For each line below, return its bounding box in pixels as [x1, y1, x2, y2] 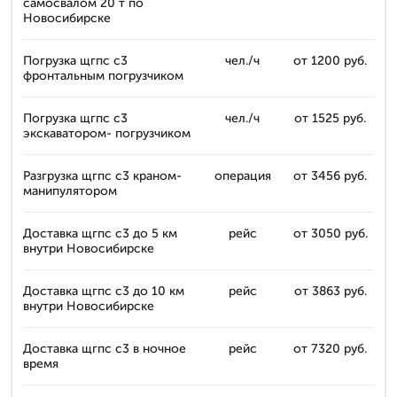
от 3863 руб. [293, 284, 367, 299]
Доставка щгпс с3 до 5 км [23, 226, 177, 241]
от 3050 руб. [292, 226, 368, 241]
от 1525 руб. [294, 111, 366, 126]
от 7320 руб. [293, 341, 367, 356]
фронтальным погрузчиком [23, 68, 183, 83]
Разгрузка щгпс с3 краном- [23, 168, 182, 183]
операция [214, 168, 271, 183]
